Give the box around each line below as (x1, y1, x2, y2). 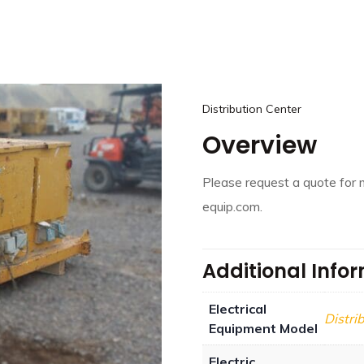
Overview (202, 128, 317, 162)
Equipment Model (209, 320, 318, 336)
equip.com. (202, 198, 262, 214)
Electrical (209, 301, 266, 317)
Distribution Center (202, 102, 301, 116)
